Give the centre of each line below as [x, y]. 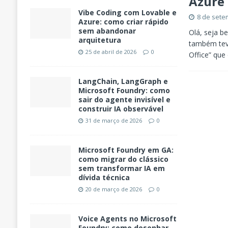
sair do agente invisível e [124, 100]
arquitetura [99, 40]
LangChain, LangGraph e [123, 81]
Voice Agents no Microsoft [127, 219]
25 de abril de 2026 [111, 52]
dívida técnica [104, 178]
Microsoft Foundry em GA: [126, 150]
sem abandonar [107, 31]
